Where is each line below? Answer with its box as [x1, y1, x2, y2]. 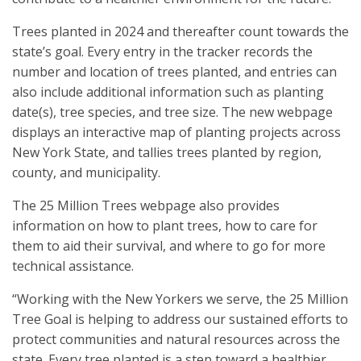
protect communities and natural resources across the [12, 330, 340, 348]
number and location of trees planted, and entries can [12, 63, 337, 81]
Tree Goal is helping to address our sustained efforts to [12, 310, 348, 328]
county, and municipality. [12, 164, 160, 181]
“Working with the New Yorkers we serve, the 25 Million [12, 290, 348, 308]
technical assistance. [12, 257, 134, 275]
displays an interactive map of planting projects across [12, 123, 341, 141]
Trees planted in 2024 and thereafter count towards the [12, 23, 349, 40]
